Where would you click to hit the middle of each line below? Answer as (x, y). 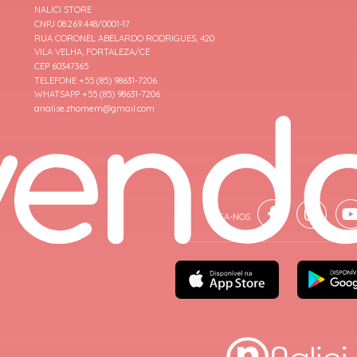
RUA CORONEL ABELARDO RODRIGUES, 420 (124, 38)
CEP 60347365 (61, 67)
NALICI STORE (63, 10)
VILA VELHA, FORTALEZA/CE (92, 52)
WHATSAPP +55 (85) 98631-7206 (97, 94)
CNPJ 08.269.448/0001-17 (82, 24)
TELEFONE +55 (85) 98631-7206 (96, 80)
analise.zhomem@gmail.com (94, 108)
